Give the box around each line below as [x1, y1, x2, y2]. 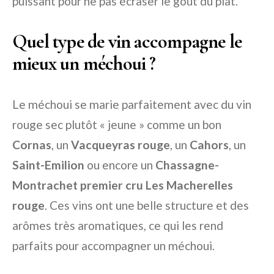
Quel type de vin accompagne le [12, 29, 242, 53]
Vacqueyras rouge [71, 138, 170, 152]
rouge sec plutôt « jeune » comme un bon [12, 117, 221, 131]
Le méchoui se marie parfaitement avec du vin [12, 97, 251, 111]
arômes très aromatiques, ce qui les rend [12, 218, 223, 232]
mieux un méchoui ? [12, 51, 156, 75]
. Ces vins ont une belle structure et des [45, 198, 249, 212]
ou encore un [84, 158, 155, 172]
